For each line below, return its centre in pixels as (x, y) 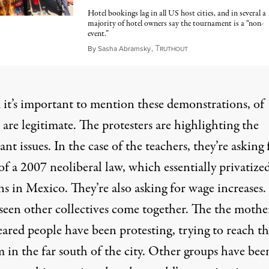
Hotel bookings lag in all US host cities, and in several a (177, 14)
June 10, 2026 (212, 48)
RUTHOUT (174, 49)
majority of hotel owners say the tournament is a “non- (175, 24)
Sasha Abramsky (124, 49)
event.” (98, 34)
